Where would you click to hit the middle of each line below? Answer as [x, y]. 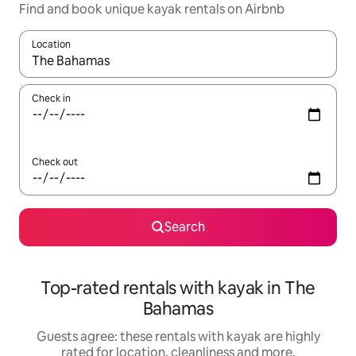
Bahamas [178, 309]
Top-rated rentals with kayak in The [178, 288]
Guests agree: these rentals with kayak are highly [178, 337]
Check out [55, 162]
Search [184, 227]
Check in [51, 99]
